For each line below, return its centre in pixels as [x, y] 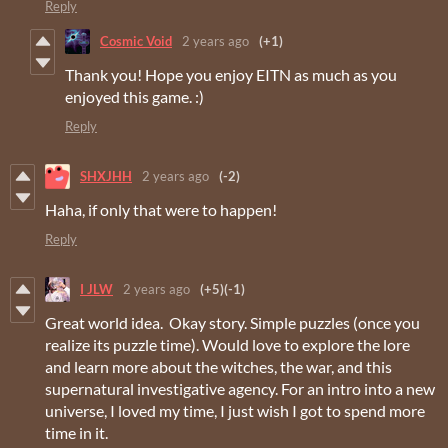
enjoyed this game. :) [134, 96]
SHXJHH [106, 176]
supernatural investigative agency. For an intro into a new [240, 388]
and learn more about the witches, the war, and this [218, 366]
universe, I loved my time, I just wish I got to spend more [235, 410]
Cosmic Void [136, 41]
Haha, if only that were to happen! [161, 209]
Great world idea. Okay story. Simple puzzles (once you [232, 322]
